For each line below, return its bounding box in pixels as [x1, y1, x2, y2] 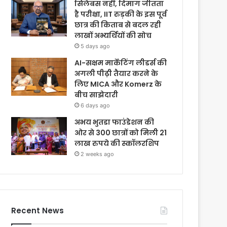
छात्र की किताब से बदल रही [74, 20, 162, 30]
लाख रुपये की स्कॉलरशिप [74, 138, 161, 148]
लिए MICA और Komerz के [74, 79, 162, 89]
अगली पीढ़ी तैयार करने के [74, 68, 159, 79]
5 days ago [81, 43, 110, 50]
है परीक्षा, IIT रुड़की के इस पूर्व [74, 9, 167, 19]
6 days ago [81, 102, 110, 109]
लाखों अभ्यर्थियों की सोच [74, 30, 152, 41]
